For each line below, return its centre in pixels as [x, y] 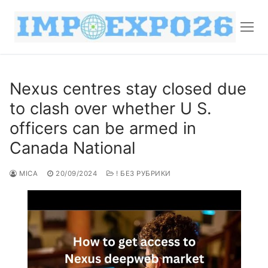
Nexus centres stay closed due [128, 89]
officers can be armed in [103, 128]
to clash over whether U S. [110, 108]
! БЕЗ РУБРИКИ [142, 173]
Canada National [72, 148]
